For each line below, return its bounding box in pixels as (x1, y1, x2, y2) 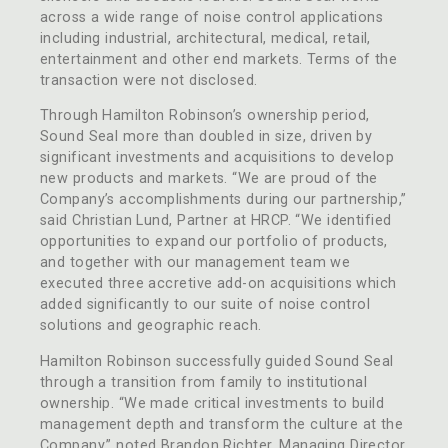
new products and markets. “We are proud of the (40, 170, 378, 188)
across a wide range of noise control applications (40, 8, 384, 26)
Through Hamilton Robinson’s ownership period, (40, 107, 370, 125)
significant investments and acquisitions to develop (40, 149, 395, 167)
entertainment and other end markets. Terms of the (40, 50, 398, 68)
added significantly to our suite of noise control (40, 296, 371, 314)
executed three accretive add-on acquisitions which (40, 275, 397, 293)
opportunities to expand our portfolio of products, (40, 233, 388, 251)
